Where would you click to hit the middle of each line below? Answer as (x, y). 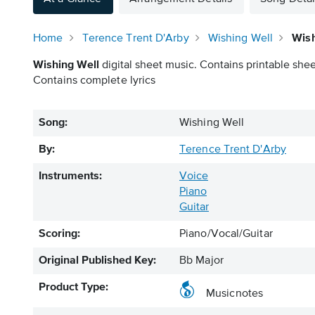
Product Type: (73, 288)
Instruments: (70, 176)
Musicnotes (234, 294)
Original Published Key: (97, 261)
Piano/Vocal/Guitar (226, 234)
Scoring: (59, 234)
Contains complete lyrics (95, 81)
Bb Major (201, 261)
